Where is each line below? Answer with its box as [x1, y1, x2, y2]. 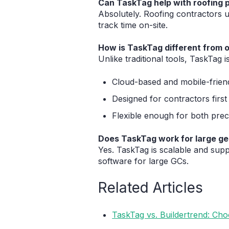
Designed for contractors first [112, 94, 227, 104]
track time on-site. [98, 20, 168, 31]
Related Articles [98, 178, 203, 196]
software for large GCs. [98, 155, 189, 166]
